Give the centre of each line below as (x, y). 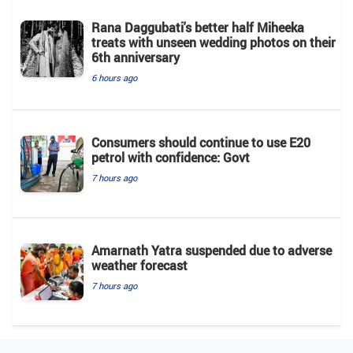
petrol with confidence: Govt (171, 157)
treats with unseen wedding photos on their (214, 42)
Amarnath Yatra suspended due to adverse (212, 250)
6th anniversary (136, 57)
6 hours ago (114, 77)
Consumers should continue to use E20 (201, 142)
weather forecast (139, 265)
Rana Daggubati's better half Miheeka (198, 27)
